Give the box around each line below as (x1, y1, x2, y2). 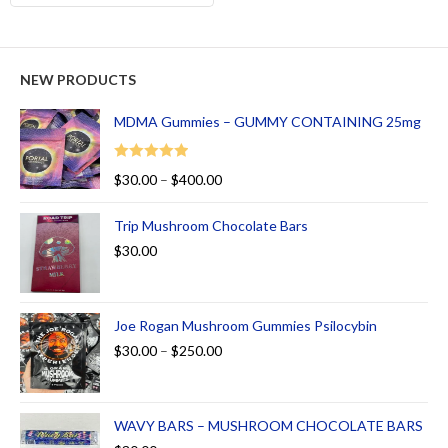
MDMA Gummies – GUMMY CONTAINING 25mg (114, 113, 421, 131)
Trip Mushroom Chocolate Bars (114, 216, 308, 234)
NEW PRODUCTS (20, 71, 136, 89)
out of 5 (114, 186, 159, 201)
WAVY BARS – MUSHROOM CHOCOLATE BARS (114, 416, 423, 434)
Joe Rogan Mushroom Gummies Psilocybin (114, 316, 377, 334)
